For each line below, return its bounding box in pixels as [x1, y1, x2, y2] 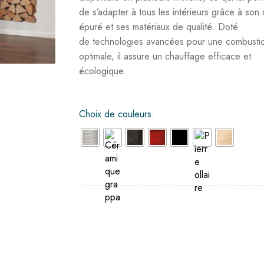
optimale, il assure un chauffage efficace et [79, 49, 252, 63]
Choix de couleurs [79, 107, 152, 121]
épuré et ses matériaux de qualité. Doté [79, 20, 239, 34]
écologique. [79, 64, 127, 78]
